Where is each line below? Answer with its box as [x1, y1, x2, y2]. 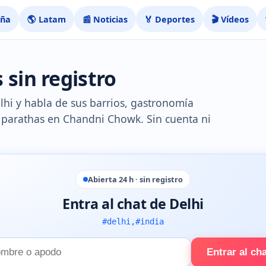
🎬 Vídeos [211, 13, 249, 25]
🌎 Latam [27, 13, 66, 25]
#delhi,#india [102, 217, 164, 226]
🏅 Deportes [144, 13, 195, 25]
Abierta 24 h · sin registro [88, 174, 183, 185]
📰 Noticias [83, 13, 128, 25]
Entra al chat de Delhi [62, 194, 204, 213]
